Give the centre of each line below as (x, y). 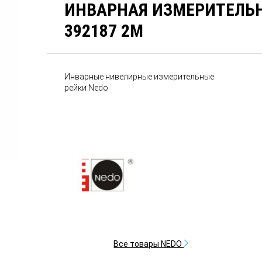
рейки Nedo (87, 88)
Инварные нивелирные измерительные (139, 77)
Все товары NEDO (149, 244)
